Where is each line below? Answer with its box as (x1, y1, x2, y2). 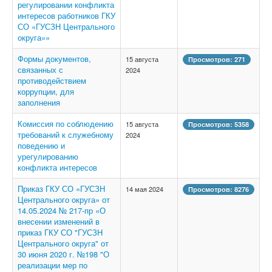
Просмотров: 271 (188, 55, 245, 64)
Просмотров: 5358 (188, 120, 249, 129)
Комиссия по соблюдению (18, 118, 114, 130)
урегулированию (18, 151, 78, 163)
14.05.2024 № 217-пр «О (18, 205, 106, 217)
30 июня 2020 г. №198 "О (18, 248, 109, 260)
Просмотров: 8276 (188, 185, 249, 194)
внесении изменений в (18, 216, 100, 228)
